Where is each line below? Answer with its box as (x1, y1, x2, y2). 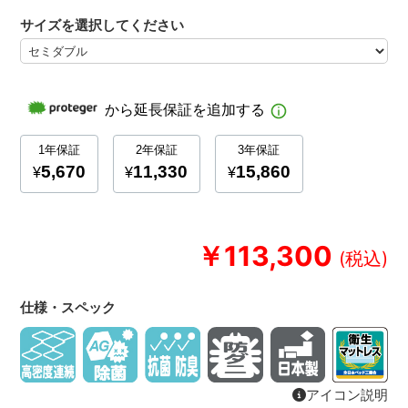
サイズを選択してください (20, 16, 185, 35)
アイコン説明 (305, 385, 388, 403)
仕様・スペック (20, 299, 117, 317)
